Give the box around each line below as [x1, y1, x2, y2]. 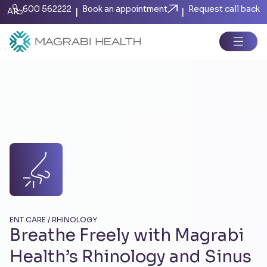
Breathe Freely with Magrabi [10, 225, 244, 246]
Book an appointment [82, 4, 167, 14]
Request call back [188, 4, 260, 14]
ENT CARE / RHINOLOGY [10, 215, 97, 224]
